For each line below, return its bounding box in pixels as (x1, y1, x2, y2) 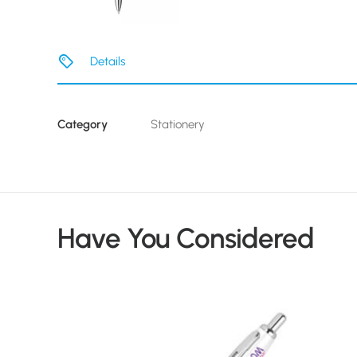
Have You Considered (57, 222, 314, 255)
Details (89, 54, 125, 69)
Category (57, 117, 108, 131)
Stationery (151, 117, 205, 131)
